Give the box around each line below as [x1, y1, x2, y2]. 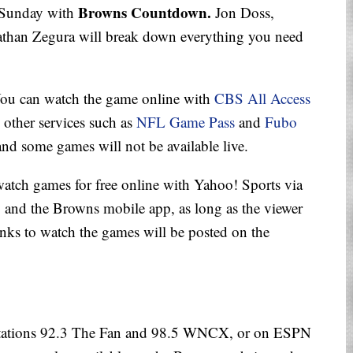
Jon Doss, [211, 2, 274, 23]
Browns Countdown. [78, 2, 211, 24]
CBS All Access [214, 88, 310, 109]
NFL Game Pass [136, 112, 235, 132]
